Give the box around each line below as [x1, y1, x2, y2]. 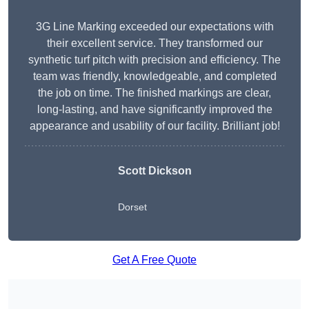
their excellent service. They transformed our [46, 37, 263, 50]
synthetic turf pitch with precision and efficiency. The [28, 54, 281, 66]
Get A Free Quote [112, 254, 197, 266]
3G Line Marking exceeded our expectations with [35, 21, 274, 33]
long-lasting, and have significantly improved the [37, 103, 272, 116]
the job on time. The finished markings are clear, [38, 87, 271, 99]
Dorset [117, 201, 147, 213]
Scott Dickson [117, 165, 192, 177]
